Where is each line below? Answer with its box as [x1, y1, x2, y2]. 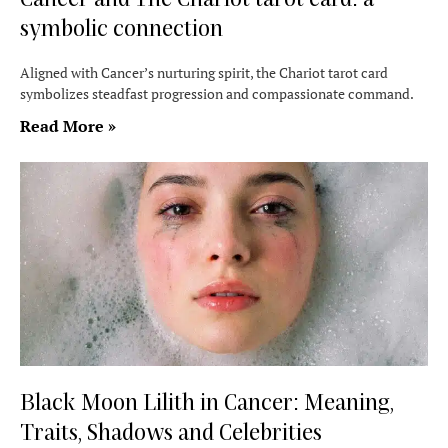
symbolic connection [20, 14, 223, 40]
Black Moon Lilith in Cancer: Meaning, [20, 388, 394, 414]
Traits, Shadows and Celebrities [20, 418, 322, 444]
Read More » [20, 115, 116, 137]
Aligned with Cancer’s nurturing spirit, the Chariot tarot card [20, 63, 388, 82]
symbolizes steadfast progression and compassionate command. [20, 84, 414, 103]
